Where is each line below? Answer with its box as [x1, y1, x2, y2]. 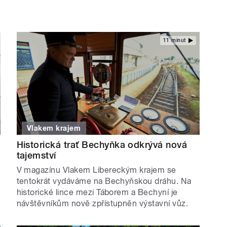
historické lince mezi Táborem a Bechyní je [16, 187, 178, 198]
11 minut [163, 37, 186, 43]
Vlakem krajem [27, 124, 81, 133]
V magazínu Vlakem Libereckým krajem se [16, 165, 176, 175]
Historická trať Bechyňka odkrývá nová [16, 139, 187, 150]
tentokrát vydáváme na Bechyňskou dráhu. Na [16, 176, 192, 186]
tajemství [16, 150, 56, 161]
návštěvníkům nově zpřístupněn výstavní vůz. [16, 199, 188, 209]
